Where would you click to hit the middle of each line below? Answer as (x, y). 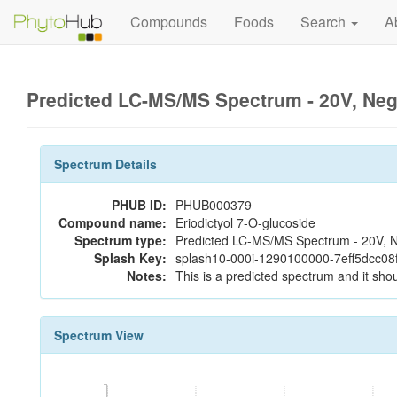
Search (324, 22)
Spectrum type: (121, 240)
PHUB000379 (214, 205)
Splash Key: (130, 258)
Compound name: (113, 222)
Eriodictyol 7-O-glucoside (245, 222)
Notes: (147, 276)
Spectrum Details (105, 164)
